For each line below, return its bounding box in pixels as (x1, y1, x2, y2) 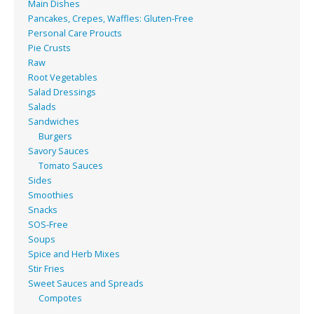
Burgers (39, 130, 72, 142)
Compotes (39, 292, 82, 304)
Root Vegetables (28, 71, 97, 83)
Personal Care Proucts (28, 27, 122, 39)
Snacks (28, 203, 57, 216)
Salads (28, 100, 56, 113)
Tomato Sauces (39, 159, 103, 172)
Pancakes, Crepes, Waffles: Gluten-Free (28, 12, 193, 25)
